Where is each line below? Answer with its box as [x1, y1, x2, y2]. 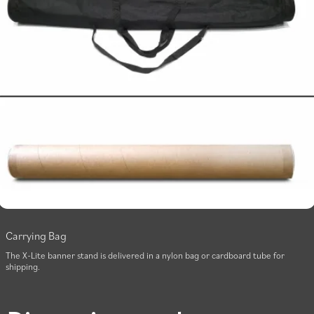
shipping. [6, 261, 40, 273]
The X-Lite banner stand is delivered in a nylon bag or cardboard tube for [6, 250, 285, 261]
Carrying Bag [6, 228, 67, 243]
